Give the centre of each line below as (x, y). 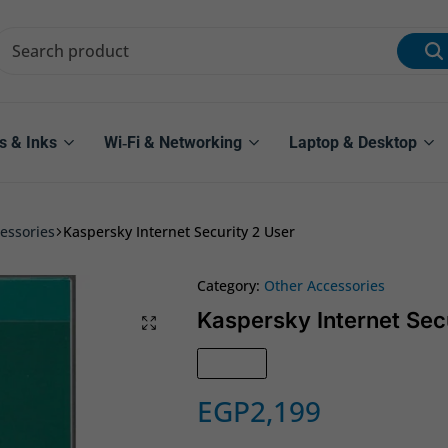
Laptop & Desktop (353, 142)
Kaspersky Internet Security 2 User (179, 232)
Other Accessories (324, 286)
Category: (228, 286)
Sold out (232, 364)
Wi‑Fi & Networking (173, 142)
